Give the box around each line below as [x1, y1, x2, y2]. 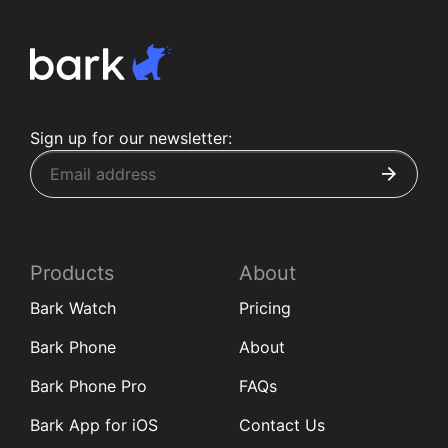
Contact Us [239, 415, 325, 436]
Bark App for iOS [30, 415, 158, 436]
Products [30, 261, 114, 285]
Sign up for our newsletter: [30, 128, 232, 148]
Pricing [239, 297, 291, 318]
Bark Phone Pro [30, 375, 147, 396]
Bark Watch [30, 297, 116, 318]
